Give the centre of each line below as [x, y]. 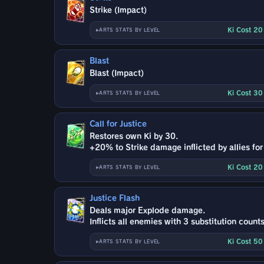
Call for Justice [118, 124]
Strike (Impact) [118, 10]
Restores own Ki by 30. [134, 136]
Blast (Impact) [117, 73]
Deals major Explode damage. [148, 210]
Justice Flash [115, 198]
